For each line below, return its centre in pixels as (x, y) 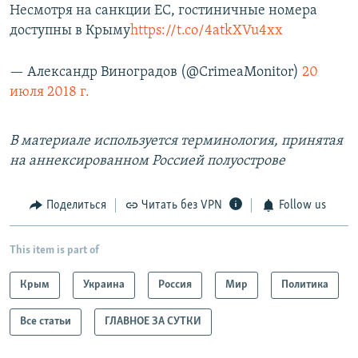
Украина (104, 284)
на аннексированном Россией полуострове (147, 161)
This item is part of (54, 250)
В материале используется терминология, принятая (176, 141)
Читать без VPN (182, 206)
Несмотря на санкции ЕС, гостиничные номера (163, 11)
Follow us (302, 206)
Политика (305, 284)
